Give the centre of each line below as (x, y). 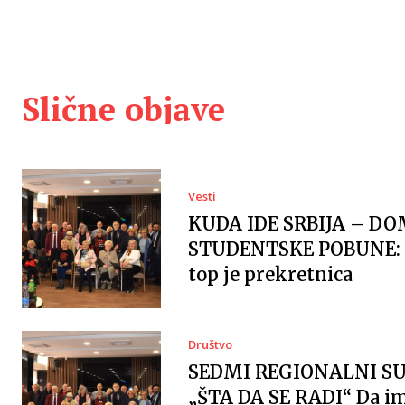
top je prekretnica (270, 274)
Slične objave (123, 109)
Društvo (210, 345)
